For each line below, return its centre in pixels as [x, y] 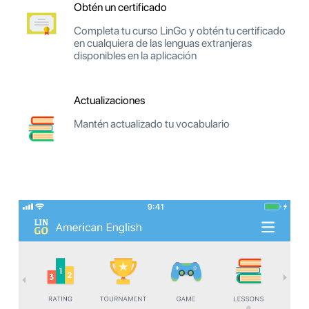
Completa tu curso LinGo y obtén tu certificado [180, 30]
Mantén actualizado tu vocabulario [152, 123]
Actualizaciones [109, 100]
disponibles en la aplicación [135, 55]
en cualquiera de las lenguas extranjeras [163, 43]
